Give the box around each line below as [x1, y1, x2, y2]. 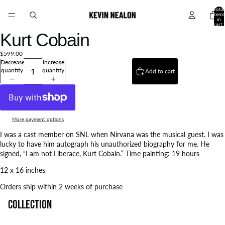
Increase [42, 58, 64, 66]
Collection [8, 197, 52, 212]
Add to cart [145, 67, 175, 75]
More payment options [12, 116, 64, 122]
